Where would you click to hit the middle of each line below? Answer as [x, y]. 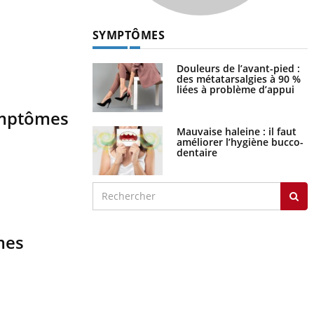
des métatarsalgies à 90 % [238, 78]
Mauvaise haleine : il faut [236, 131]
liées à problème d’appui [235, 89]
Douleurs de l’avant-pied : [238, 68]
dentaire [197, 152]
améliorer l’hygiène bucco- [240, 142]
